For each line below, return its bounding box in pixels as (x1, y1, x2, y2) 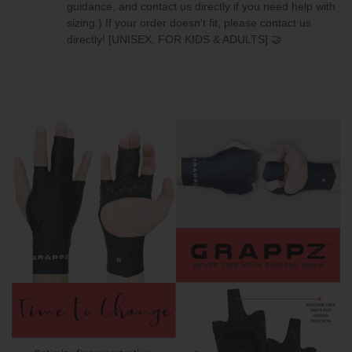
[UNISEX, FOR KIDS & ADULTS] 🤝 (105, 33, 282, 46)
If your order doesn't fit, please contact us (105, 16, 311, 30)
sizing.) (67, 16, 105, 30)
